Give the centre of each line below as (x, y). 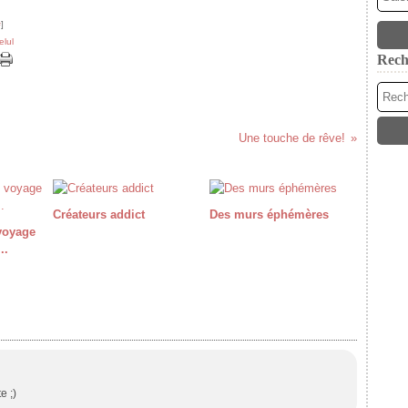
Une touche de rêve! (291, 138)
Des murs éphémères (269, 214)
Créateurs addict (99, 214)
